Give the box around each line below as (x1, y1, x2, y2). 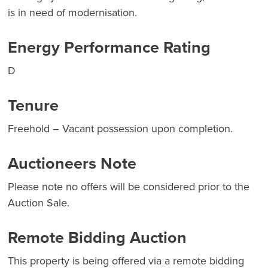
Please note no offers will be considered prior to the (8, 179, 249, 195)
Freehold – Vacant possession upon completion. (8, 121, 233, 137)
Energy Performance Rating (8, 35, 211, 60)
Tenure (8, 93, 59, 118)
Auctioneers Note (8, 151, 136, 176)
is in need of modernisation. (8, 5, 137, 21)
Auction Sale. (8, 195, 69, 211)
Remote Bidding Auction (8, 226, 187, 250)
